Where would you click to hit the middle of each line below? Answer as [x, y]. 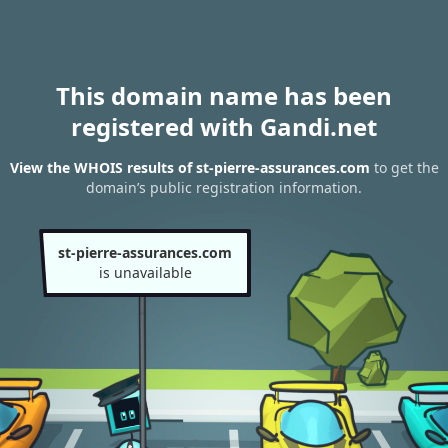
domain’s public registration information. [224, 188]
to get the [404, 168]
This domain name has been [224, 95]
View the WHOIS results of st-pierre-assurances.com [189, 168]
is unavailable [145, 272]
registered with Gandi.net [224, 126]
